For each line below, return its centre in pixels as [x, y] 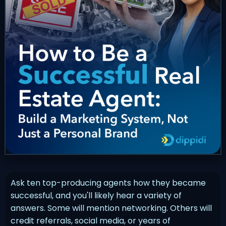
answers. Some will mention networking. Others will [111, 208]
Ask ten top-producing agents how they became [108, 183]
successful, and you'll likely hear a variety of [96, 195]
